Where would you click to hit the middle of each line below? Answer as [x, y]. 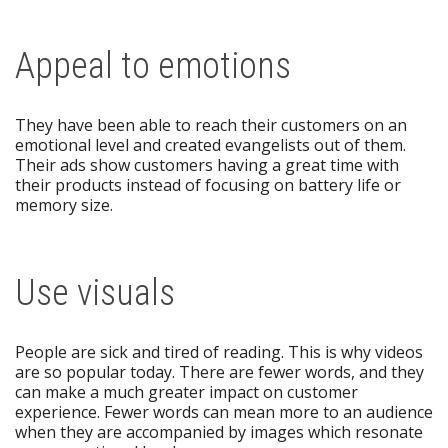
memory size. [64, 205]
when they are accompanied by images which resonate [219, 432]
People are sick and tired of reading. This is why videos [219, 352]
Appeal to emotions [153, 66]
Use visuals [95, 293]
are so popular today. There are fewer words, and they [219, 372]
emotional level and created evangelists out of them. [210, 145]
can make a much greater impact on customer [186, 392]
